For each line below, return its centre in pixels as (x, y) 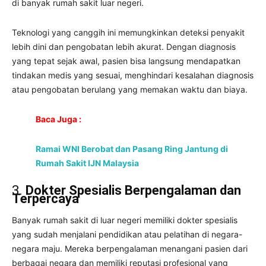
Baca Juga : (58, 119)
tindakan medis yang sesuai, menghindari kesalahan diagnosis (133, 75)
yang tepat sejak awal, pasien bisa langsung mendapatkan (126, 61)
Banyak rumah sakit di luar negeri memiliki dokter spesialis (125, 220)
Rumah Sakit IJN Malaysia (87, 163)
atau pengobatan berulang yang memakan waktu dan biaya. (130, 90)
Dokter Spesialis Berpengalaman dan (133, 191)
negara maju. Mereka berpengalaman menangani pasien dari (130, 249)
